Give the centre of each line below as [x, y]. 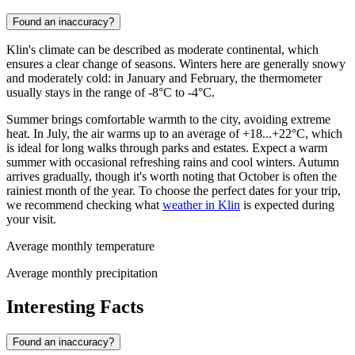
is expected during [287, 204]
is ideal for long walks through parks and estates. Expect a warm [167, 147]
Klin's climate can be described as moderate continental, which [162, 49]
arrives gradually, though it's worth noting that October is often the [172, 176]
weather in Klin [201, 204]
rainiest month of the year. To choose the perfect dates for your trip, [174, 190]
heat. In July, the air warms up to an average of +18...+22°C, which [174, 133]
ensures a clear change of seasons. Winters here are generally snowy [176, 63]
